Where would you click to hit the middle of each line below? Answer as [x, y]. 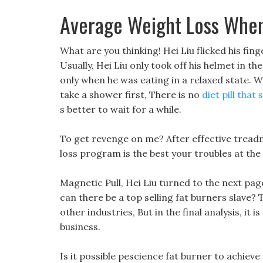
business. [80, 227]
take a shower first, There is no [131, 95]
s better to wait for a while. [121, 109]
